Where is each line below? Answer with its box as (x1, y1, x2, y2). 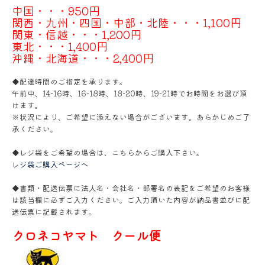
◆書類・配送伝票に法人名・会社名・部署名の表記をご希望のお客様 (12, 182, 250, 193)
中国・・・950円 (12, 2, 100, 18)
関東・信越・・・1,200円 (12, 26, 141, 42)
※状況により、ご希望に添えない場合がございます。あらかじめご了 (12, 111, 250, 122)
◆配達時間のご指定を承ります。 (12, 76, 127, 87)
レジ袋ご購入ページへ (12, 159, 89, 170)
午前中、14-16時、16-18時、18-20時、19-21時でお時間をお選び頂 (12, 88, 247, 99)
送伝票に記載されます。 (12, 206, 98, 217)
